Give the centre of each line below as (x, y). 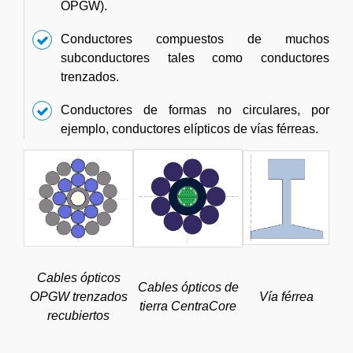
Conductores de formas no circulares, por (195, 110)
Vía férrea (286, 297)
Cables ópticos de (188, 288)
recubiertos (78, 316)
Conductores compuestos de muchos (195, 39)
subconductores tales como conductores (195, 58)
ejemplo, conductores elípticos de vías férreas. (190, 129)
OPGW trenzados (78, 297)
